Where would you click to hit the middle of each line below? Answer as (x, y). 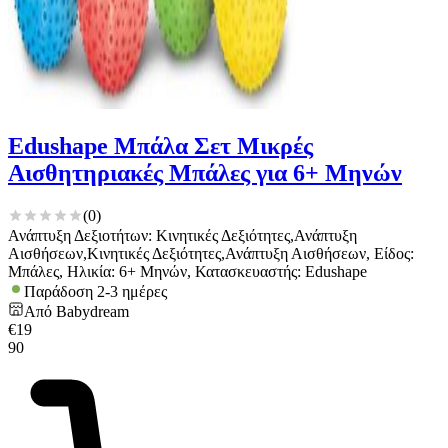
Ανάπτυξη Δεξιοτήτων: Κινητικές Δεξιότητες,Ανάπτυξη (182, 235)
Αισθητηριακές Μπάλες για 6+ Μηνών (205, 173)
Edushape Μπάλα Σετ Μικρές (160, 146)
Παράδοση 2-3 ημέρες (95, 291)
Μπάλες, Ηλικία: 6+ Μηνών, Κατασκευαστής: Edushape (187, 271)
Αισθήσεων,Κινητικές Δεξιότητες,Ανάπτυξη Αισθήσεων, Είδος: (211, 253)
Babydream (92, 311)
